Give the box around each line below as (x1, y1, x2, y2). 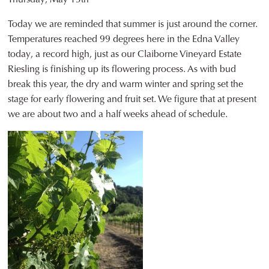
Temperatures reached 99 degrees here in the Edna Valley (8, 32, 240, 46)
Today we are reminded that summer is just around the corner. (8, 17, 258, 31)
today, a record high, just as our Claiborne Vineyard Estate (8, 47, 242, 61)
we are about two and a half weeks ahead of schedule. (8, 107, 228, 121)
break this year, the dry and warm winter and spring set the (8, 77, 244, 91)
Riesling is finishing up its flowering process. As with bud (8, 62, 237, 76)
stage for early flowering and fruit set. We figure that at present (8, 92, 257, 106)
